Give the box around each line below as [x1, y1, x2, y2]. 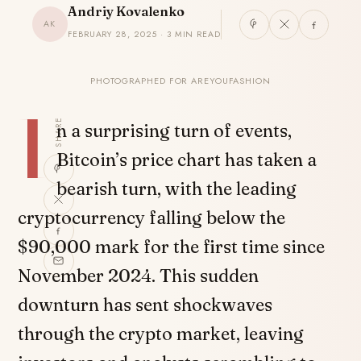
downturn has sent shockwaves [18, 293, 273, 316]
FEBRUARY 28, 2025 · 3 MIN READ [67, 28, 222, 40]
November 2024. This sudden [18, 264, 259, 287]
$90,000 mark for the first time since [18, 235, 326, 258]
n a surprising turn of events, [56, 119, 293, 142]
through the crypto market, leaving [18, 322, 305, 345]
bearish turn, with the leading [56, 177, 297, 200]
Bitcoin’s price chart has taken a [56, 148, 317, 171]
